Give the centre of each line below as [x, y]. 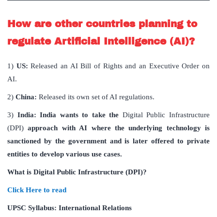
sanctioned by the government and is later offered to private [108, 141]
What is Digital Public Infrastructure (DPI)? [77, 172]
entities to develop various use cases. [65, 154]
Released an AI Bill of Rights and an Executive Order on [119, 66]
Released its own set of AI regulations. [96, 97]
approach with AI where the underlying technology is [117, 128]
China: [26, 97]
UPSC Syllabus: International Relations [70, 208]
